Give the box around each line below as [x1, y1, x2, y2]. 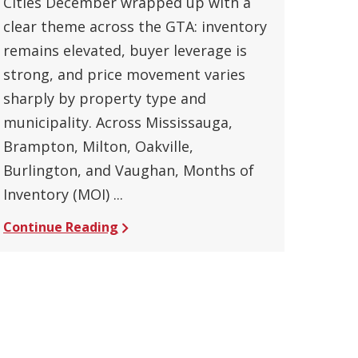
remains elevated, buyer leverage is [3, 40, 247, 60]
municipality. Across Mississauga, [3, 112, 233, 132]
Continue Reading [3, 217, 118, 236]
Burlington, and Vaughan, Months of [3, 160, 254, 180]
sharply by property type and [3, 88, 206, 108]
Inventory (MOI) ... [3, 184, 123, 204]
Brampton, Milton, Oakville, [3, 136, 193, 156]
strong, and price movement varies [3, 64, 245, 84]
